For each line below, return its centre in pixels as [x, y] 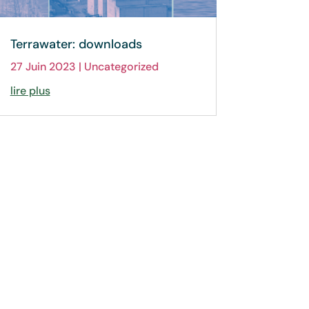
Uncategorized [121, 66]
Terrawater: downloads [76, 44]
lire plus [30, 90]
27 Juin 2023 [43, 66]
